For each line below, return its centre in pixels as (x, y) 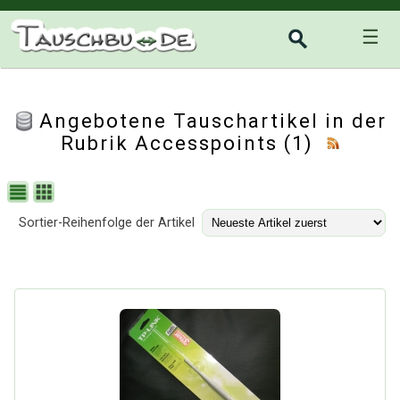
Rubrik (97, 143)
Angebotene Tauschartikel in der (213, 121)
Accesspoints (206, 143)
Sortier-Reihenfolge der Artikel (107, 223)
